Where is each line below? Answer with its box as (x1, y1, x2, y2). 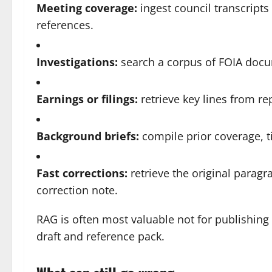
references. (36, 18, 93, 32)
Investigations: (36, 55, 118, 69)
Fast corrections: (36, 166, 127, 180)
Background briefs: (36, 129, 139, 143)
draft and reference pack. (36, 229, 165, 243)
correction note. (36, 183, 118, 197)
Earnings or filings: (36, 92, 138, 106)
